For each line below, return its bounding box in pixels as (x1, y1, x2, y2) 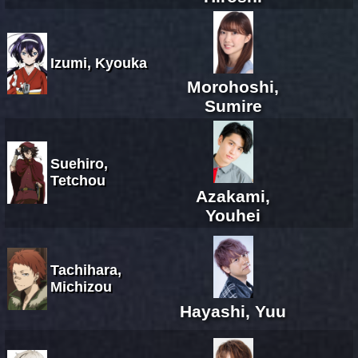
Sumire (204, 96, 262, 115)
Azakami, (196, 186, 270, 205)
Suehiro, (50, 155, 108, 172)
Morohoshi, (187, 77, 279, 96)
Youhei (205, 205, 261, 225)
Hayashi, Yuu (180, 301, 286, 320)
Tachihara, (50, 261, 121, 278)
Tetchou (50, 172, 105, 189)
